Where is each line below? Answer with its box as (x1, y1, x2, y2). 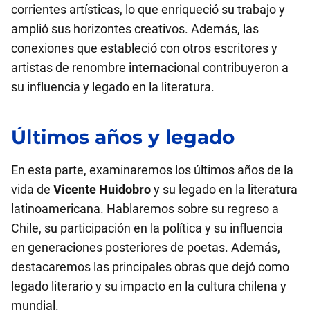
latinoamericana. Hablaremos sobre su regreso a (11, 201, 279, 216)
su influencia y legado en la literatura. (11, 80, 215, 94)
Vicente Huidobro (53, 182, 151, 197)
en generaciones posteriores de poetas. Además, (11, 240, 280, 255)
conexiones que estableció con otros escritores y (11, 41, 277, 55)
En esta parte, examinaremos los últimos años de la (11, 163, 293, 177)
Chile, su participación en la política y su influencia (11, 221, 283, 235)
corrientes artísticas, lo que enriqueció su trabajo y (11, 2, 285, 17)
